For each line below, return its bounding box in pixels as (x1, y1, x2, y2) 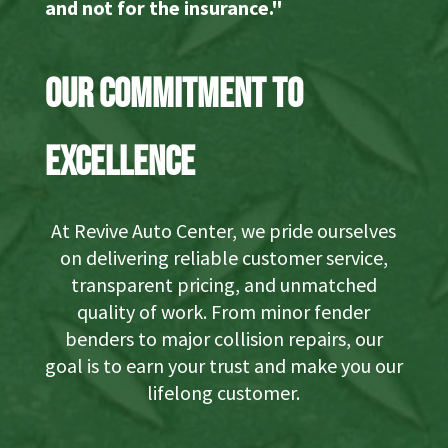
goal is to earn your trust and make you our (44, 352, 403, 378)
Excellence (44, 138, 195, 187)
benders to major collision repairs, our (64, 325, 383, 351)
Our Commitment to (44, 70, 303, 119)
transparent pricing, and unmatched (70, 271, 377, 297)
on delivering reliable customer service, (59, 244, 388, 270)
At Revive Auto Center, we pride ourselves (51, 217, 397, 243)
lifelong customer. (147, 379, 301, 405)
